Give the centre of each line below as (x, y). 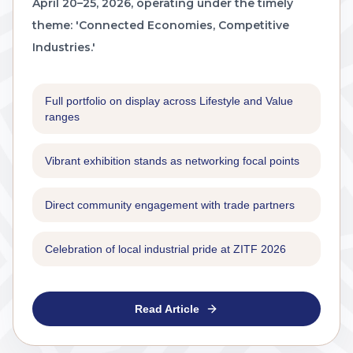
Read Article (167, 308)
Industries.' (64, 47)
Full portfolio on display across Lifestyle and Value (169, 100)
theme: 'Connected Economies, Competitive (161, 25)
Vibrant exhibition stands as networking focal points (172, 160)
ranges (62, 116)
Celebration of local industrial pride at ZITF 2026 (165, 249)
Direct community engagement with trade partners (170, 204)
